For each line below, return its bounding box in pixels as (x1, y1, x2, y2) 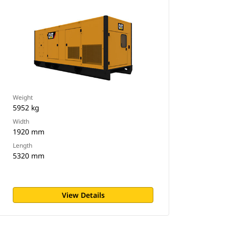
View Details (61, 190, 105, 200)
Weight (13, 93, 33, 102)
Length (13, 141, 33, 150)
